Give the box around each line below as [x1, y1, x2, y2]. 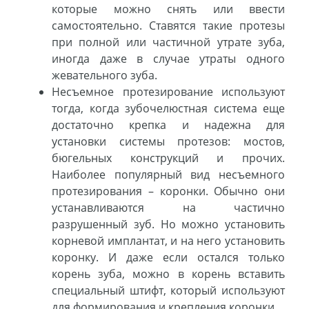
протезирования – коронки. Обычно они [52, 183, 285, 199]
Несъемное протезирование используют [52, 84, 285, 100]
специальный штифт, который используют [52, 283, 285, 299]
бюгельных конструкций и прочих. [52, 150, 285, 166]
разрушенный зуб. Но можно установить [52, 217, 285, 232]
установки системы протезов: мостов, [52, 134, 285, 150]
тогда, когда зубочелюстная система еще [52, 101, 285, 117]
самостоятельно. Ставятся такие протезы [52, 18, 285, 34]
